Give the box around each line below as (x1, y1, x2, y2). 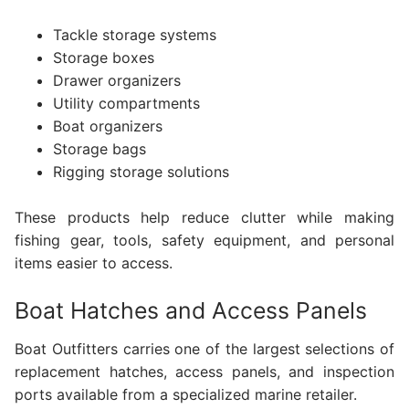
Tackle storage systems (52, 25, 216, 44)
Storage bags (52, 139, 146, 158)
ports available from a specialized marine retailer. (15, 384, 357, 404)
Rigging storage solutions (52, 162, 229, 181)
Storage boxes (52, 47, 154, 67)
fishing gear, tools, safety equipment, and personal (15, 231, 394, 250)
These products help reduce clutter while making (15, 208, 394, 227)
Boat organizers (52, 116, 163, 135)
